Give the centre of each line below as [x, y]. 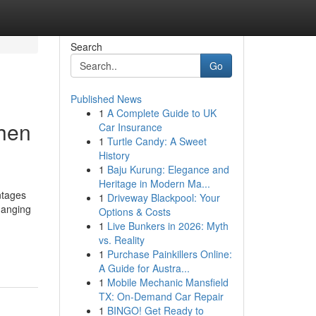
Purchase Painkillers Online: [169, 254]
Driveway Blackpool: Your [163, 197]
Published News [106, 99]
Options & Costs [134, 212]
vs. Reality [121, 240]
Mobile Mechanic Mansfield [168, 282]
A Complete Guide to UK [162, 113]
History [114, 155]
